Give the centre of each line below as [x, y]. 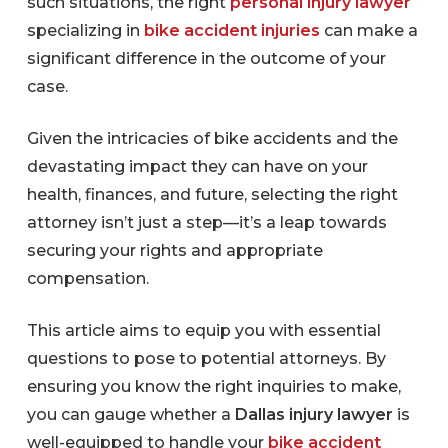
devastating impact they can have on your [197, 166]
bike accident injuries [231, 30]
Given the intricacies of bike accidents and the [212, 138]
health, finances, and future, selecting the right [212, 194]
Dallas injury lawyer [313, 414]
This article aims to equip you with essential [203, 330]
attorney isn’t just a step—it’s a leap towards [206, 222]
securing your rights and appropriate [174, 250]
